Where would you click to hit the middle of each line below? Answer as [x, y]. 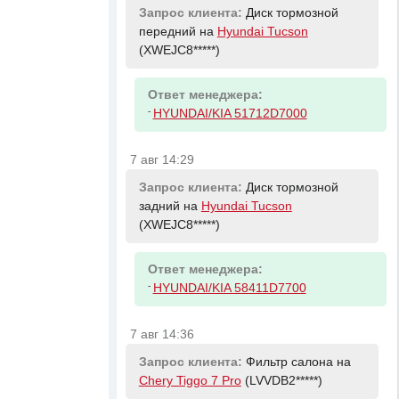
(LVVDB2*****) [281, 380]
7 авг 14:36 [163, 335]
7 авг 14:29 [163, 160]
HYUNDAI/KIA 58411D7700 [229, 289]
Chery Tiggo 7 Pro [190, 380]
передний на [178, 32]
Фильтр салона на [298, 362]
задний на [170, 207]
